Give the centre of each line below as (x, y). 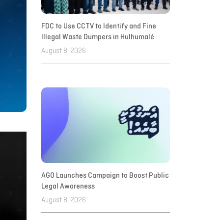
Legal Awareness (68, 187)
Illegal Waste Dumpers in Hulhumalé (97, 38)
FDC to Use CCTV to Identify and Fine (98, 27)
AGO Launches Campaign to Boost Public (105, 176)
